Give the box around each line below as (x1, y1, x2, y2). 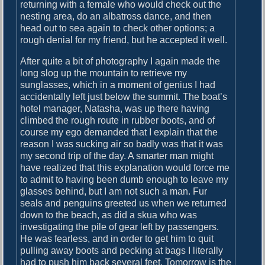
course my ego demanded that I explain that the (20, 127, 218, 137)
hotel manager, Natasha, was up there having (20, 103, 210, 114)
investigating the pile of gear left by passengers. (20, 221, 219, 232)
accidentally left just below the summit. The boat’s (20, 91, 228, 102)
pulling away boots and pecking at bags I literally (20, 245, 224, 256)
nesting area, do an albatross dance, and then (20, 11, 212, 21)
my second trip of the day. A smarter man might (20, 150, 214, 161)
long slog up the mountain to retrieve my (20, 67, 188, 78)
